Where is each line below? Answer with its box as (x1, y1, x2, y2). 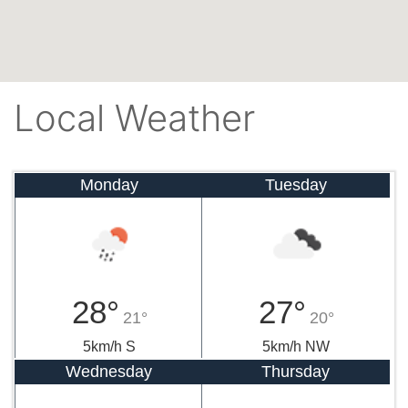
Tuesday (264, 175, 327, 194)
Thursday (261, 362, 330, 381)
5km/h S (83, 338, 136, 354)
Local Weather (14, 95, 255, 140)
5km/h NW (262, 338, 330, 354)
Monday (79, 175, 138, 194)
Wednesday (66, 362, 152, 381)
